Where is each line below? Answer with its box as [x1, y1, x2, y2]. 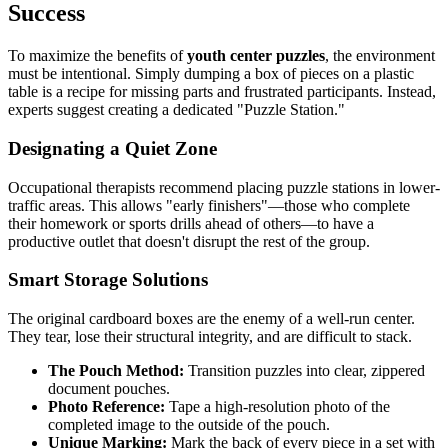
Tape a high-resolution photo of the [165, 398, 390, 416]
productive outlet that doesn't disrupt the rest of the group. [8, 232, 370, 250]
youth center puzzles [187, 47, 325, 65]
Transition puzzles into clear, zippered [184, 362, 425, 380]
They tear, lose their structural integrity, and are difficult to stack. [8, 328, 412, 346]
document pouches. [48, 380, 170, 398]
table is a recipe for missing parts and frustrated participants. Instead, [8, 83, 436, 101]
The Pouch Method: [48, 362, 184, 380]
